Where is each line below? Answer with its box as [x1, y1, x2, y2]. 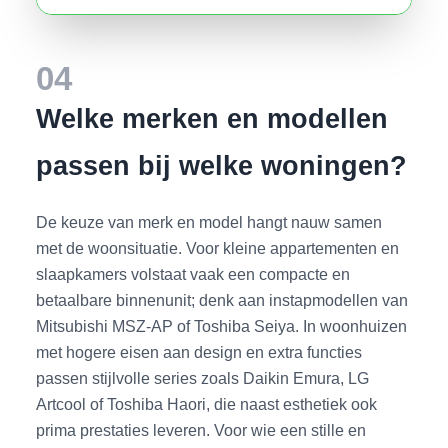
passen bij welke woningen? [36, 149, 408, 181]
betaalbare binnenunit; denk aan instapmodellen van [36, 290, 409, 309]
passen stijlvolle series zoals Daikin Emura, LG [36, 368, 370, 387]
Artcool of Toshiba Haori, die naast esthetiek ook [36, 394, 378, 413]
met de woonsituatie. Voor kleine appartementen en [36, 238, 400, 257]
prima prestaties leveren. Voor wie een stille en [36, 420, 367, 439]
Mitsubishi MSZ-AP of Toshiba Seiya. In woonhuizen [36, 316, 408, 335]
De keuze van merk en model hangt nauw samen [36, 212, 383, 231]
